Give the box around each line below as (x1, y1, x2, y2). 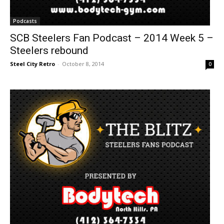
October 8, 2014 (62, 60, 104, 67)
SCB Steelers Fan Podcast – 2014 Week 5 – (10, 32, 213, 44)
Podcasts (13, 17, 37, 24)
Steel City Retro (10, 60, 55, 67)
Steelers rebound (10, 44, 88, 56)
